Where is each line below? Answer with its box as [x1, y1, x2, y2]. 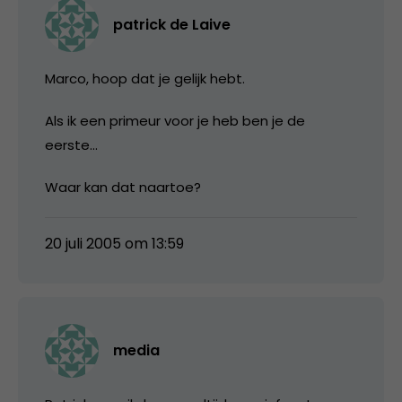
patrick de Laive [113, 13, 231, 35]
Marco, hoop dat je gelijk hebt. [45, 68, 245, 88]
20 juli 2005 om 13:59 [45, 232, 184, 254]
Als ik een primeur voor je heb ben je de [45, 110, 305, 130]
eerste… [45, 135, 98, 154]
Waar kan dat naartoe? [45, 177, 201, 197]
